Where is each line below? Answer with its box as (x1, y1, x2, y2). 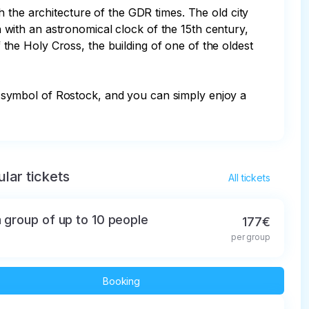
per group (230, 232, 270, 242)
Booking (102, 275, 141, 287)
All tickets (228, 172, 270, 183)
